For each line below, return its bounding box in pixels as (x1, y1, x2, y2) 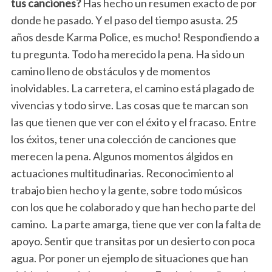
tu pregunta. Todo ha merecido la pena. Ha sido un (10, 47, 245, 61)
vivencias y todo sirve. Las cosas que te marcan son (10, 98, 248, 112)
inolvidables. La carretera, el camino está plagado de (10, 81, 254, 95)
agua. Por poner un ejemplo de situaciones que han (10, 251, 248, 265)
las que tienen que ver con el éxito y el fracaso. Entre (10, 115, 256, 129)
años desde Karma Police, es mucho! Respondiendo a (10, 30, 259, 44)
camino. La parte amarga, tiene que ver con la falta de (10, 217, 261, 231)
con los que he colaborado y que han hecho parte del (10, 200, 256, 214)
